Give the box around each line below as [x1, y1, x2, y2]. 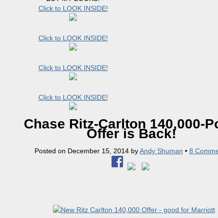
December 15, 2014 [67, 147, 129, 155]
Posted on [34, 147, 68, 155]
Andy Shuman [139, 147, 183, 155]
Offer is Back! [87, 126, 176, 141]
